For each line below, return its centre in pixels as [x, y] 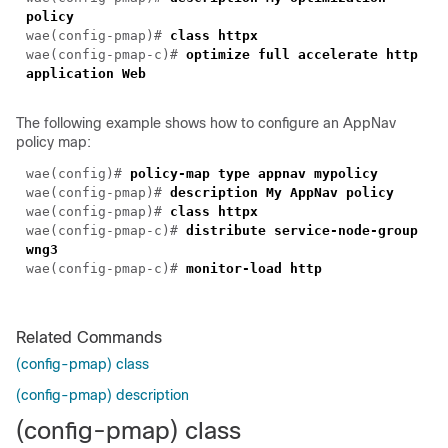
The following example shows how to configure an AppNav [206, 122]
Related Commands [89, 337]
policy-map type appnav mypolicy [254, 173]
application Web [86, 73]
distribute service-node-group [302, 230]
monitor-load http [254, 268]
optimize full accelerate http [302, 54]
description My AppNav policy [282, 192]
